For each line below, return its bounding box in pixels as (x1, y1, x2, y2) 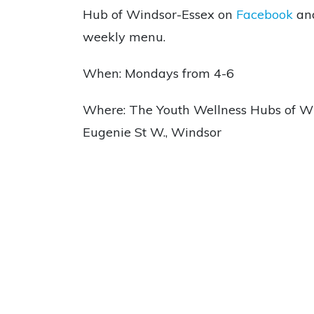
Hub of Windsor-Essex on (83, 6, 236, 23)
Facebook (236, 6, 293, 23)
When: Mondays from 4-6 (83, 65, 234, 82)
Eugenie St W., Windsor (83, 124, 221, 141)
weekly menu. (83, 29, 165, 46)
